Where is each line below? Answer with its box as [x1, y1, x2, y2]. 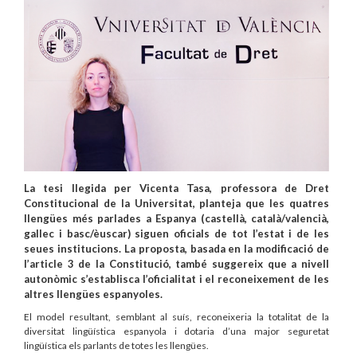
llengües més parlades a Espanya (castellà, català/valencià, [24, 211, 329, 225]
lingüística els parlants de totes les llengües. [24, 339, 210, 351]
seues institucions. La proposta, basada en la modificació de [24, 241, 329, 255]
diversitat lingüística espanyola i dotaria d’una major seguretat [24, 324, 329, 337]
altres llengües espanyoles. [24, 287, 163, 300]
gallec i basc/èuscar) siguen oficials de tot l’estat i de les [24, 226, 329, 240]
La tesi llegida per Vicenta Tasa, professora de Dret [24, 181, 329, 194]
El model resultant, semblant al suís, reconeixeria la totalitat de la [24, 310, 329, 323]
